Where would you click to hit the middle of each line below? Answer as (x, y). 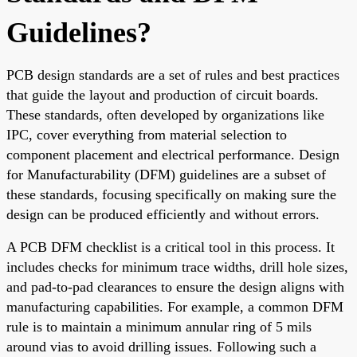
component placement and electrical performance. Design (173, 154)
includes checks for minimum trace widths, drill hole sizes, (177, 267)
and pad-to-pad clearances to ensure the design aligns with (175, 286)
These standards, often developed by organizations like (165, 114)
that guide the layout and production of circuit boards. (163, 94)
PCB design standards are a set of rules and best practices (173, 75)
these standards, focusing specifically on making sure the (171, 194)
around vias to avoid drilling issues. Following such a (161, 346)
